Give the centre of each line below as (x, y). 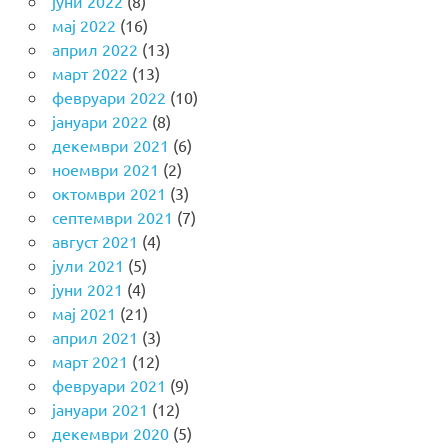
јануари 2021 (99, 408)
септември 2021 (112, 216)
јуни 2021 (87, 288)
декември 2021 (110, 144)
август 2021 (94, 240)
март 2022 (89, 72)
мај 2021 (83, 312)
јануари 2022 (99, 120)
